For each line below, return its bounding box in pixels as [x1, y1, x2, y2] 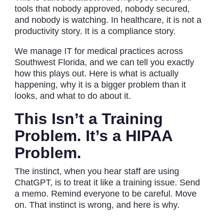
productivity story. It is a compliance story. [15, 26, 176, 36]
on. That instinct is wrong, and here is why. [15, 200, 180, 210]
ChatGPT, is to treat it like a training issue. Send [15, 178, 200, 187]
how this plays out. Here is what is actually [15, 69, 179, 78]
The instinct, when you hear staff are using [15, 166, 179, 176]
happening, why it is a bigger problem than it [15, 80, 186, 90]
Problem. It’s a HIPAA [15, 127, 172, 145]
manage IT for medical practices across [30, 46, 183, 56]
